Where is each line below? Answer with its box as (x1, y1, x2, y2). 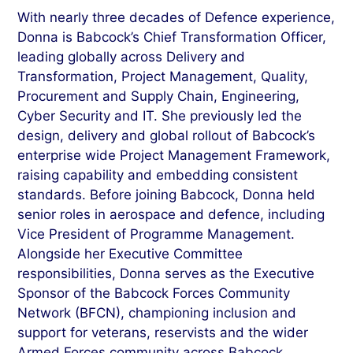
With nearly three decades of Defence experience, (17, 9, 336, 25)
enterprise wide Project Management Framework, (17, 147, 331, 163)
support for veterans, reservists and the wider (17, 324, 309, 340)
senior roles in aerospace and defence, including (17, 206, 325, 222)
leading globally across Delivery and (17, 48, 246, 65)
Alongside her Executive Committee (17, 245, 243, 262)
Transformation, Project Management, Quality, (17, 68, 309, 84)
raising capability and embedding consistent (17, 166, 299, 183)
